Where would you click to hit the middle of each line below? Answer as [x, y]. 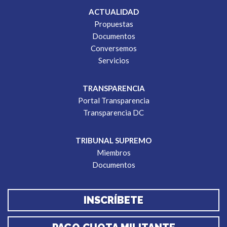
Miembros [113, 153]
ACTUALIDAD [113, 12]
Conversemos [113, 48]
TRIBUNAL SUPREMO [113, 140]
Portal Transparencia [113, 100]
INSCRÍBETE [113, 200]
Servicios [113, 60]
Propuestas [113, 24]
